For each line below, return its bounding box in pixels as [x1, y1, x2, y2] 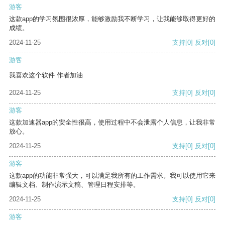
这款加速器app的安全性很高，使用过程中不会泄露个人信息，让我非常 [9, 119, 215, 127]
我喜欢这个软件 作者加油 [9, 71, 83, 79]
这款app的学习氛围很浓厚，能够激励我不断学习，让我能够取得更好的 [9, 15, 215, 23]
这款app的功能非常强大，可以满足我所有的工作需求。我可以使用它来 [9, 172, 215, 180]
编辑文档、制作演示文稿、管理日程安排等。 [9, 181, 140, 189]
